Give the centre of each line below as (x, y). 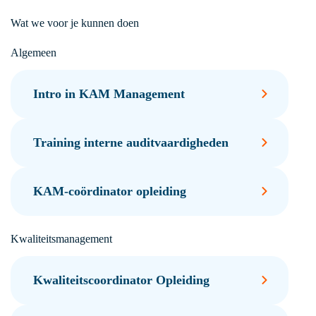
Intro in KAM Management (109, 93)
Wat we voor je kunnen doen (74, 23)
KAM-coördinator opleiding (109, 191)
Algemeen (33, 53)
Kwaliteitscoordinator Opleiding (121, 280)
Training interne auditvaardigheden (130, 142)
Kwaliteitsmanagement (61, 238)
